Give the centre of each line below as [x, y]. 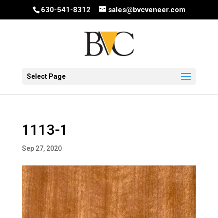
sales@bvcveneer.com [146, 10]
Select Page [46, 76]
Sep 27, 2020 [42, 148]
